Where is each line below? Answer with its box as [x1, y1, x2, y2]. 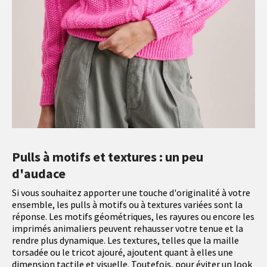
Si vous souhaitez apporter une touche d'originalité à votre [12, 187, 250, 199]
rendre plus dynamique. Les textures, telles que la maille [12, 234, 239, 247]
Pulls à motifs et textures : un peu [12, 148, 203, 166]
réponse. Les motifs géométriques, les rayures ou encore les [12, 210, 254, 223]
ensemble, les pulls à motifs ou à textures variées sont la [12, 198, 243, 211]
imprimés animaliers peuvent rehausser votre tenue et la [12, 222, 243, 235]
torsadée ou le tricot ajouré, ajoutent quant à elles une [12, 246, 233, 259]
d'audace [12, 165, 66, 182]
